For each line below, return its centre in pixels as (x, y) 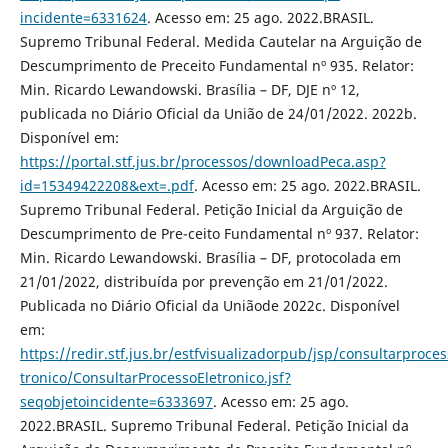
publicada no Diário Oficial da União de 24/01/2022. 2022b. (218, 114)
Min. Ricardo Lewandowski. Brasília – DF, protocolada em (210, 258)
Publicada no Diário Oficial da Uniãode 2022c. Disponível (209, 306)
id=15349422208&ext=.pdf (106, 186)
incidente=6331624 (83, 18)
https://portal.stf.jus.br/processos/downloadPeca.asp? (202, 162)
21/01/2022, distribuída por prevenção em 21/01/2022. (203, 282)
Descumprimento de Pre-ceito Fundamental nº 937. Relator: (219, 234)
